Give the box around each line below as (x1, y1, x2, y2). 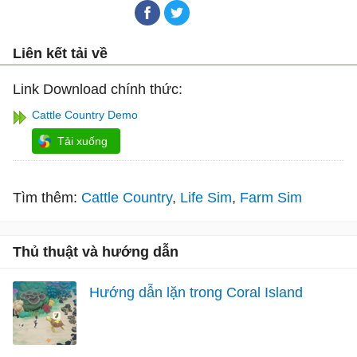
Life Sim (180, 189, 232, 206)
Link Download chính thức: (13, 80, 182, 97)
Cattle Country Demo (32, 108, 138, 121)
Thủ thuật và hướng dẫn (13, 243, 178, 260)
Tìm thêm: (13, 189, 77, 206)
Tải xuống (57, 134, 108, 147)
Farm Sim (240, 189, 302, 206)
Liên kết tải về (13, 45, 108, 61)
